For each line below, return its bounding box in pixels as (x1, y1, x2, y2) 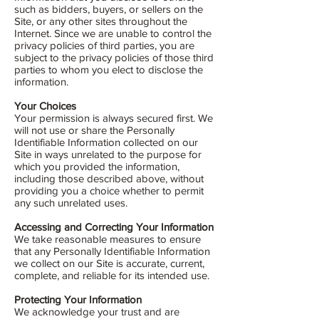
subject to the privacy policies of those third (14, 51, 214, 63)
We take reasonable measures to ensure (14, 233, 201, 245)
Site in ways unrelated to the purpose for (14, 148, 202, 160)
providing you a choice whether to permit (14, 184, 204, 197)
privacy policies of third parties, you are (14, 39, 194, 51)
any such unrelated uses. (14, 197, 127, 209)
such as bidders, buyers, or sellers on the (14, 3, 203, 15)
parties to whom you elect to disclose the (14, 63, 203, 75)
